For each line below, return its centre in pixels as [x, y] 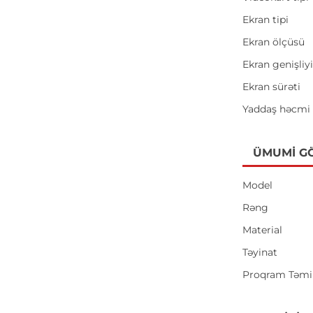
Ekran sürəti [272, 87]
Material [263, 230]
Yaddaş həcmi [277, 109]
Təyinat [260, 252]
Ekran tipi [266, 20]
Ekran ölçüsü [274, 42]
